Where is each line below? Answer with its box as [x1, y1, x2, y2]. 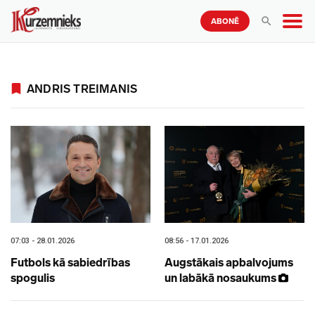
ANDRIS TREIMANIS [27, 82, 138, 96]
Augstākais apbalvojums [165, 256, 293, 270]
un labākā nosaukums [165, 271, 278, 285]
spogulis [11, 271, 55, 285]
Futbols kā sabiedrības [11, 256, 130, 270]
